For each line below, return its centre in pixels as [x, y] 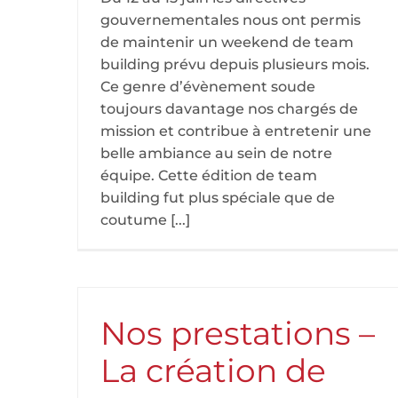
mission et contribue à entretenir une [236, 131]
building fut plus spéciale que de [218, 198]
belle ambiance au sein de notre [216, 153]
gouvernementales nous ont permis [231, 20]
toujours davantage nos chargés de [229, 109]
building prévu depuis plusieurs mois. [235, 64]
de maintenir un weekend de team [227, 42]
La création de [213, 370]
